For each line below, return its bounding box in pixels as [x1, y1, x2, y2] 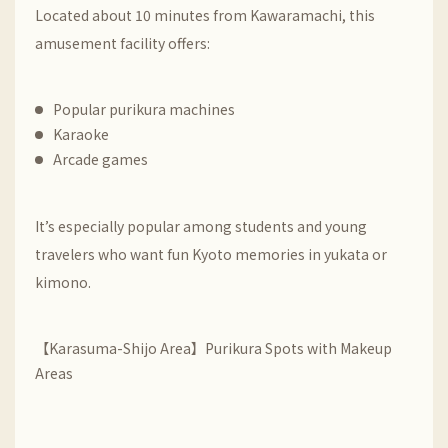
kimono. [35, 272, 91, 292]
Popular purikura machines [53, 99, 235, 119]
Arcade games [53, 149, 148, 169]
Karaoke [53, 124, 109, 144]
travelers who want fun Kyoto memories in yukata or [35, 244, 387, 264]
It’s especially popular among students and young [35, 216, 367, 236]
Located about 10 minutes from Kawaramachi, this [35, 5, 375, 25]
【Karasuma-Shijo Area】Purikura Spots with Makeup [35, 338, 392, 358]
